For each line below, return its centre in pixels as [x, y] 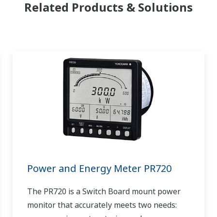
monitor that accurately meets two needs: [102, 205]
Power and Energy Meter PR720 [99, 169]
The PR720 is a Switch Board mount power [104, 192]
